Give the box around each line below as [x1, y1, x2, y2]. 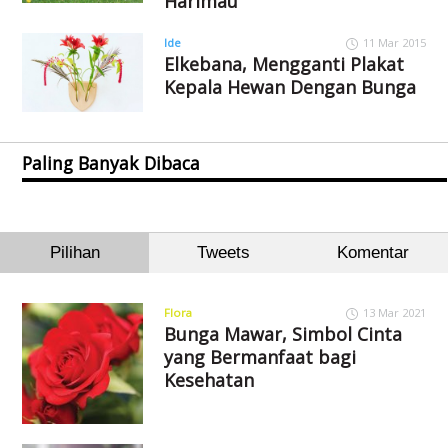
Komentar [336, 243, 409, 263]
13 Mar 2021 [362, 305, 426, 321]
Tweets [197, 243, 251, 263]
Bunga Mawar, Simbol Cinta [163, 322, 402, 347]
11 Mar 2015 [362, 34, 426, 50]
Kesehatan [163, 368, 254, 393]
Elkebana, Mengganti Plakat [163, 51, 404, 76]
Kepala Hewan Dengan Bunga [163, 74, 416, 99]
